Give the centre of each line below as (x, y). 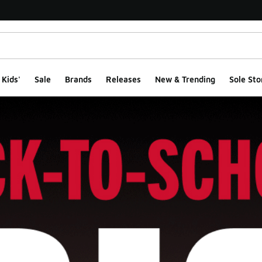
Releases (123, 79)
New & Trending (185, 79)
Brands (78, 79)
